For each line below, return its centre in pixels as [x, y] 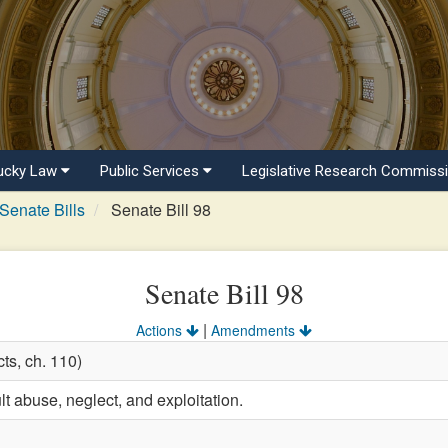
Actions [161, 330]
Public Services [151, 171]
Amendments [255, 330]
